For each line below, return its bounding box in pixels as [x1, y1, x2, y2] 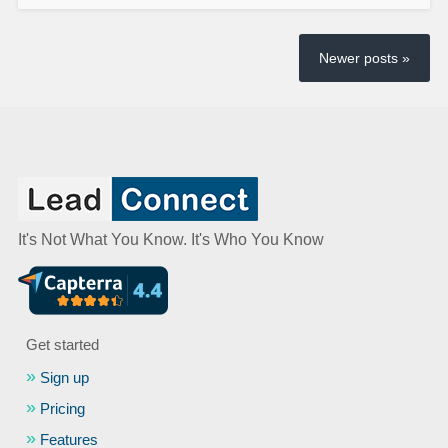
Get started [26, 336, 100, 354]
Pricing [40, 400, 86, 418]
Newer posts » [319, 50, 411, 67]
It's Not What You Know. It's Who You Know [17, 231, 324, 249]
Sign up [40, 369, 90, 387]
